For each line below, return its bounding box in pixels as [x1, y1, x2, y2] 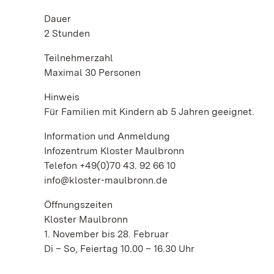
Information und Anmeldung [44, 130, 170, 142]
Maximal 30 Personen [44, 67, 141, 78]
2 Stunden [44, 28, 90, 39]
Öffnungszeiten [44, 199, 113, 210]
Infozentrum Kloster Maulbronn [44, 145, 184, 157]
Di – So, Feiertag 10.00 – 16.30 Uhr [44, 243, 194, 254]
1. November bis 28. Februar [44, 228, 169, 240]
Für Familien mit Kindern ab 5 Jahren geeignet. [44, 106, 254, 117]
